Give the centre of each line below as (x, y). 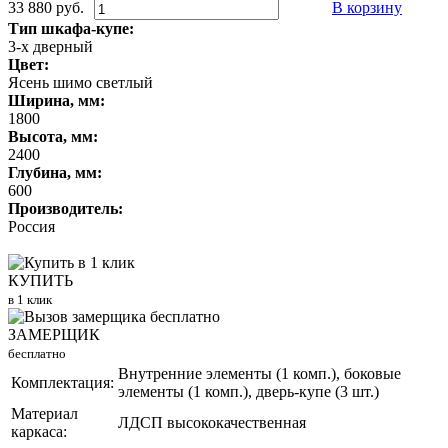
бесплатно (37, 354)
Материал (44, 414)
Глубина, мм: (55, 173)
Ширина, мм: (56, 101)
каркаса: (39, 432)
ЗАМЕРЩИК (54, 335)
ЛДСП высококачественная (212, 423)
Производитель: (65, 209)
